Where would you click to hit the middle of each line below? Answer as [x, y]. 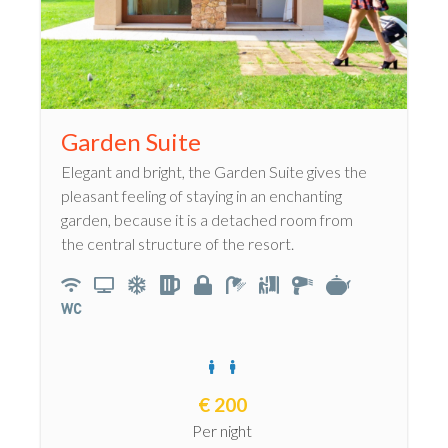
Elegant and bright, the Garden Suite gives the [214, 172]
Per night [222, 431]
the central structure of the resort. [177, 244]
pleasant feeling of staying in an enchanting [201, 196]
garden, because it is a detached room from [207, 220]
